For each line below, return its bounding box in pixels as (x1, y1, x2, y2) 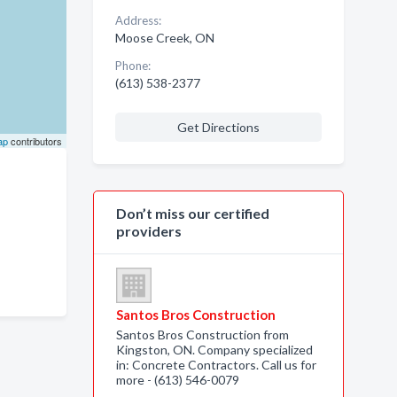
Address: (114, 13, 161, 27)
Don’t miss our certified (115, 205, 269, 222)
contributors (7, 134, 62, 148)
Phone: (114, 58, 151, 73)
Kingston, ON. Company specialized (115, 342, 313, 357)
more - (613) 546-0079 (115, 372, 239, 387)
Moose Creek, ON (114, 30, 214, 45)
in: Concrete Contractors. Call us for (115, 357, 316, 372)
